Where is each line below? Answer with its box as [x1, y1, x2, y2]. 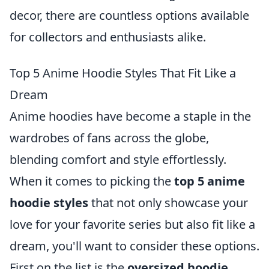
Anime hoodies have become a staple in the [10, 108, 251, 124]
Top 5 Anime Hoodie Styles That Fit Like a [10, 65, 236, 81]
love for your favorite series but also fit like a [10, 216, 255, 232]
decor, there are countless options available [10, 7, 249, 23]
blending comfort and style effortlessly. [10, 151, 226, 168]
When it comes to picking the [10, 173, 174, 189]
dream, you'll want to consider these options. [10, 238, 259, 254]
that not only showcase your [88, 195, 248, 211]
